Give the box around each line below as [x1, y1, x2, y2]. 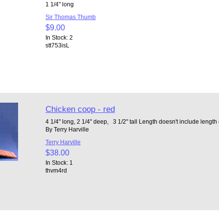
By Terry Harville [45, 126, 89, 132]
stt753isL [45, 42, 69, 48]
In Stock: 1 [45, 159, 73, 166]
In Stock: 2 [45, 34, 73, 41]
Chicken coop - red [45, 104, 115, 114]
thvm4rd [45, 167, 67, 174]
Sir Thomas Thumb [45, 13, 96, 20]
